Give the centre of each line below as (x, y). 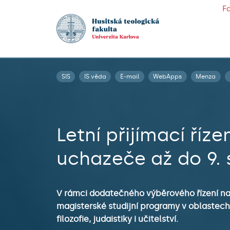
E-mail (129, 76)
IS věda (95, 76)
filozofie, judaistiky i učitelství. (117, 219)
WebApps (168, 76)
